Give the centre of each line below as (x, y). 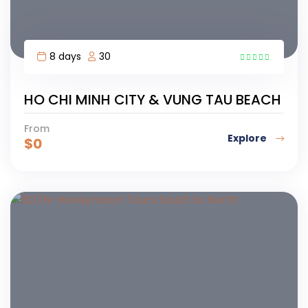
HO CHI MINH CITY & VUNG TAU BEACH (153, 99)
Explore (248, 139)
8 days (65, 56)
